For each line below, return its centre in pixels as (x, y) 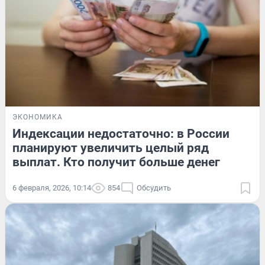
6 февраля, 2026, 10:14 (52, 188)
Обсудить (154, 188)
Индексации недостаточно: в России (121, 134)
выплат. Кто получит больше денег (116, 162)
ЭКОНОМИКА (38, 117)
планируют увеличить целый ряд (111, 148)
